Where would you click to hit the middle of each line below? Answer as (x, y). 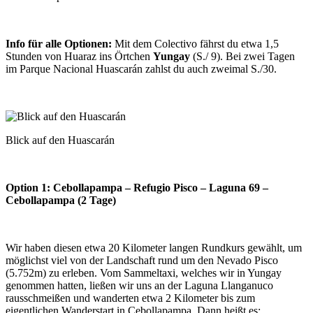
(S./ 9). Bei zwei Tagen (244, 56)
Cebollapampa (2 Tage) (61, 200)
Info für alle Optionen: (59, 43)
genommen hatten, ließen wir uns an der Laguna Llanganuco (139, 285)
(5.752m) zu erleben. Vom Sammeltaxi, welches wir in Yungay (144, 272)
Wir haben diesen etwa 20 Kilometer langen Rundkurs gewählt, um (154, 247)
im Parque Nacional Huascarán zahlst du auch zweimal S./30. (141, 68)
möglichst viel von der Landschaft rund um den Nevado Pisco (142, 260)
